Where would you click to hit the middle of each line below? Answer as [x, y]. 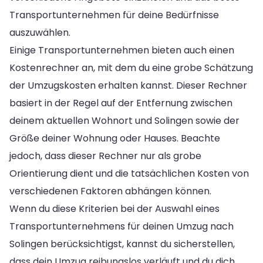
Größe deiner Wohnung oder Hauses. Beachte [115, 138]
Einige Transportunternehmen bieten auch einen [122, 50]
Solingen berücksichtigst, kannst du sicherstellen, [122, 244]
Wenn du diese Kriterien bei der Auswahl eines [114, 208]
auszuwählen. [40, 32]
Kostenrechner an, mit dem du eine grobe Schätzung [131, 68]
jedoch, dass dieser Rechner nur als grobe [105, 156]
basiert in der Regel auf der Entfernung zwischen [121, 103]
